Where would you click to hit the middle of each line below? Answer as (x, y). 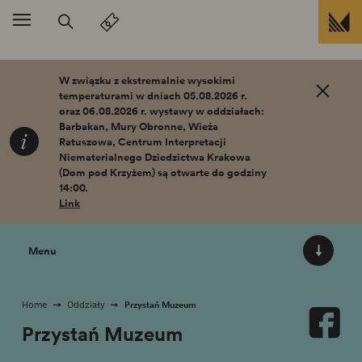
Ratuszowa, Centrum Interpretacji (143, 141)
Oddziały (86, 304)
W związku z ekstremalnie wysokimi (147, 80)
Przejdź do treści (111, 60)
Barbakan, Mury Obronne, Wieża (139, 126)
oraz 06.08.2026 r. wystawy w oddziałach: (162, 111)
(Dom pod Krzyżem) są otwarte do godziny (163, 172)
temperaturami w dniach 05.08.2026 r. (154, 95)
